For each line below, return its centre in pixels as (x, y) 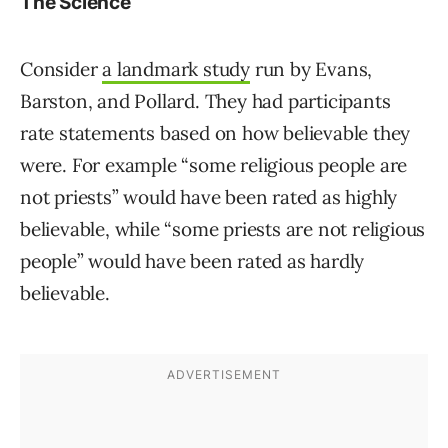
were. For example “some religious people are (214, 165)
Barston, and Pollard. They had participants (205, 101)
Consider (61, 69)
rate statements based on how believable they (215, 133)
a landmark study (176, 69)
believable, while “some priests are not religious (223, 229)
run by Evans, (311, 69)
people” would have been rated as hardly (192, 261)
